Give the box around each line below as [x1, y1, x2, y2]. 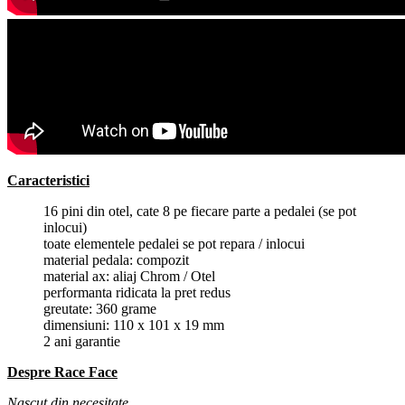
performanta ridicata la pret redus [43, 284, 231, 300]
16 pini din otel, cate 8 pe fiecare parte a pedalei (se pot [43, 202, 356, 219]
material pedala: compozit [43, 251, 189, 268]
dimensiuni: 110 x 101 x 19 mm [43, 316, 224, 333]
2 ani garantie [43, 333, 120, 349]
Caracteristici [7, 172, 89, 188]
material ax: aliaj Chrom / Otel [43, 268, 215, 284]
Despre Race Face [7, 363, 118, 380]
